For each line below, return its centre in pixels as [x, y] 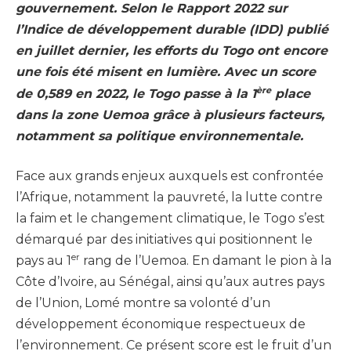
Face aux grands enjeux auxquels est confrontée [170, 176]
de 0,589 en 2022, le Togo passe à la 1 [136, 93]
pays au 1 [43, 261]
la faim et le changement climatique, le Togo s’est [170, 219]
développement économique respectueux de [161, 324]
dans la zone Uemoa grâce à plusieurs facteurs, [170, 114]
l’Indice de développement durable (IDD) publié [172, 30]
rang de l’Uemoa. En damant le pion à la [206, 261]
